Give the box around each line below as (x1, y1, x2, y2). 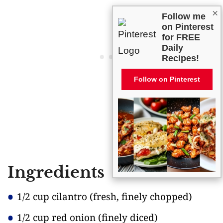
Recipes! (162, 53, 199, 64)
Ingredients (7, 162, 105, 182)
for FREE (162, 32, 200, 43)
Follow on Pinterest (133, 75, 200, 84)
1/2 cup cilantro (17, 190, 90, 203)
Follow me (162, 11, 206, 22)
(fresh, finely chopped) (90, 190, 192, 203)
